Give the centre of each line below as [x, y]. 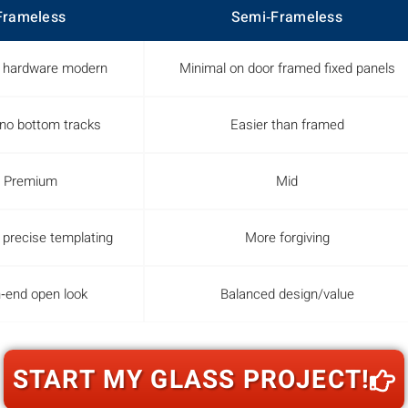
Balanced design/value [287, 294]
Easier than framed [287, 124]
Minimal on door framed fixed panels [287, 68]
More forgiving [287, 237]
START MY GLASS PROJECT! [191, 380]
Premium [30, 181]
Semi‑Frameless [287, 18]
